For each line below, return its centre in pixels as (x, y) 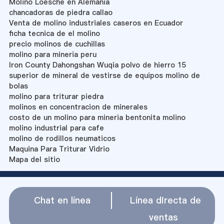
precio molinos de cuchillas (57, 44)
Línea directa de (166, 200)
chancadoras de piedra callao (60, 12)
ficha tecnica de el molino (54, 33)
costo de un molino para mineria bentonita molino (97, 117)
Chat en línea (62, 200)
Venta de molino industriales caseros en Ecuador (96, 23)
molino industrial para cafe (56, 128)
